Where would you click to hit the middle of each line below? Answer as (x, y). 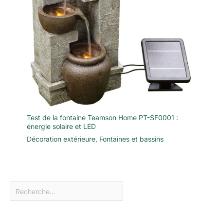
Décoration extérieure (61, 139)
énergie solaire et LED (61, 127)
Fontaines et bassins (131, 139)
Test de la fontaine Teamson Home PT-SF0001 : (102, 118)
